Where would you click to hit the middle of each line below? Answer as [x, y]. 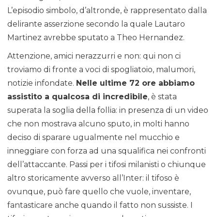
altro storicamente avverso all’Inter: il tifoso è [93, 178]
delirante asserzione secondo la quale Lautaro [96, 24]
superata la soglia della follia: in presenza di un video [108, 110]
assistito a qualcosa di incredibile [77, 97]
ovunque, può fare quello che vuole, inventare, [99, 192]
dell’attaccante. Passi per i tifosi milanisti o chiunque [107, 165]
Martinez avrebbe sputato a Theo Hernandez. [96, 38]
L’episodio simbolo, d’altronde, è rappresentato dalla [107, 11]
